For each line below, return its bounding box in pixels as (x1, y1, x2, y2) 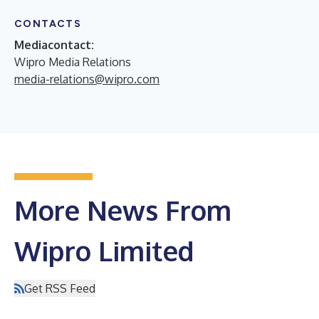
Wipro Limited (14, 233, 194, 268)
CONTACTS (14, 17, 82, 30)
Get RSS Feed (24, 281, 95, 296)
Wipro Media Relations (14, 54, 131, 69)
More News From (14, 192, 231, 227)
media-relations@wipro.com (14, 71, 159, 86)
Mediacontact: (14, 37, 94, 52)
